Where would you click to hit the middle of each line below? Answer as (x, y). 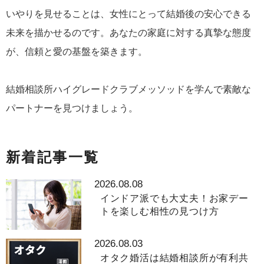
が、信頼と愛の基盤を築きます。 (77, 52)
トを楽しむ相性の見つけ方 (159, 211)
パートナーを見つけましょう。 (72, 108)
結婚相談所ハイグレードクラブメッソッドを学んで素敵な (128, 89)
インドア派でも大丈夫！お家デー (174, 198)
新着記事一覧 (53, 157)
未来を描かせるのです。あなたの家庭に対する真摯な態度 (128, 33)
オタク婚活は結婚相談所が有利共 (174, 258)
